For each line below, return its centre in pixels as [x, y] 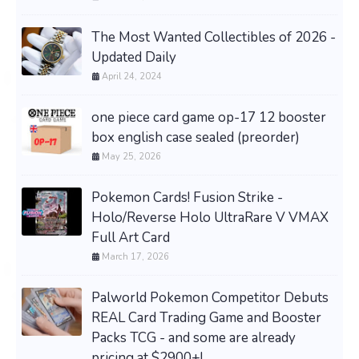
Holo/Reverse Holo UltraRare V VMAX [210, 217]
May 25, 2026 [131, 156]
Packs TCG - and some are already [194, 337]
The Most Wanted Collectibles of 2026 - [214, 37]
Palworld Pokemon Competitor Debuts [210, 297]
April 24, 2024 [132, 76]
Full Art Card [131, 237]
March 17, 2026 [135, 256]
